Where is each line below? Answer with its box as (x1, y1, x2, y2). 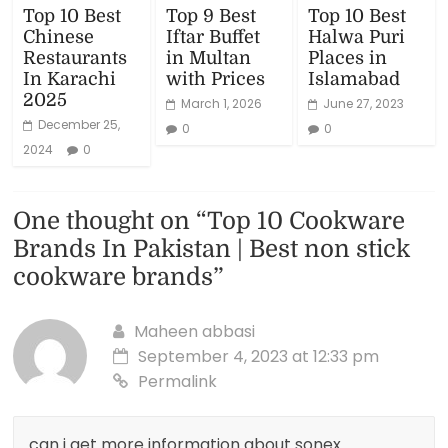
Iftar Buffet (165, 26, 260, 47)
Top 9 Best (165, 5, 256, 26)
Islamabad (307, 68, 400, 89)
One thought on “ (13, 206, 208, 235)
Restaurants (23, 47, 128, 68)
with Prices (165, 68, 265, 89)
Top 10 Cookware (207, 206, 406, 235)
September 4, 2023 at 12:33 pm (138, 344, 380, 368)
